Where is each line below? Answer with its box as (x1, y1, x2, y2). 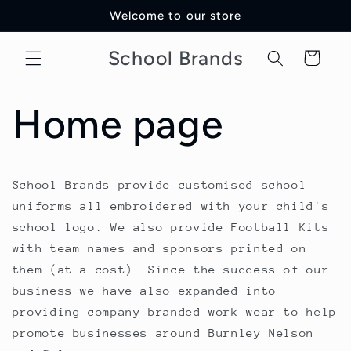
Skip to (21, 4, 78, 18)
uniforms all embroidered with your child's (12, 198, 330, 212)
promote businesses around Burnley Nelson (12, 325, 314, 339)
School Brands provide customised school (12, 177, 307, 191)
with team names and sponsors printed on (12, 241, 307, 255)
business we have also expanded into (12, 283, 277, 297)
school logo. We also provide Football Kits (12, 219, 330, 233)
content (21, 18, 78, 32)
